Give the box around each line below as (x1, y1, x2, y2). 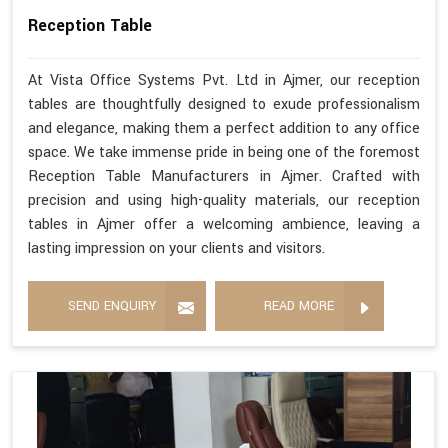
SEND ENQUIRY (68, 296, 156, 315)
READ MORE (264, 296, 334, 315)
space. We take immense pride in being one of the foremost (28, 141, 420, 163)
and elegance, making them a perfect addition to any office (28, 117, 420, 139)
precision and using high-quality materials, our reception (28, 189, 420, 211)
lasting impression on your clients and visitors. (28, 237, 325, 259)
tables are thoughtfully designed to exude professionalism (28, 93, 420, 115)
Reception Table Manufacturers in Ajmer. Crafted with (28, 165, 420, 187)
